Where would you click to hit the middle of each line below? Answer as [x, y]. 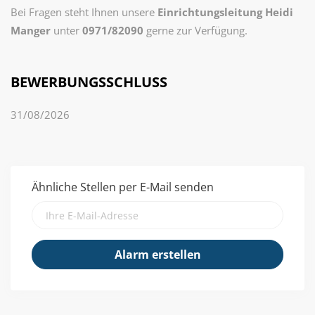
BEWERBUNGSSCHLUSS [89, 82]
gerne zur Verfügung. [195, 30]
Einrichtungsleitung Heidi [225, 12]
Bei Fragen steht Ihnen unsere [83, 12]
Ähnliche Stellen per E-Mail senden [123, 187]
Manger [31, 30]
